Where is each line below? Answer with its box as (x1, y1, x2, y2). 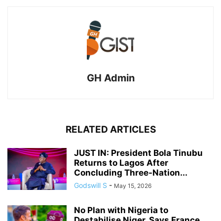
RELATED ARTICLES (65, 124, 156, 136)
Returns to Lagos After (74, 158, 168, 168)
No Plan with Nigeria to (74, 205, 168, 216)
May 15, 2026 (114, 182, 151, 190)
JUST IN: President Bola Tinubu (74, 148, 203, 158)
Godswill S (74, 181, 107, 190)
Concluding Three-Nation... (74, 168, 187, 178)
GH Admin (86, 72, 135, 84)
